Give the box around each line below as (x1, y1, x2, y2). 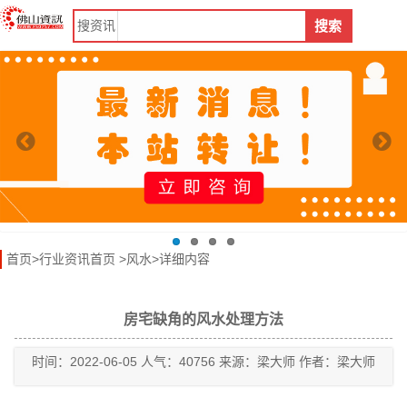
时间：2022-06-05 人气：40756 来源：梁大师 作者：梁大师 (32, 354, 375, 370)
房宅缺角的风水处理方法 (124, 312, 283, 328)
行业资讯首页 (39, 252, 115, 267)
